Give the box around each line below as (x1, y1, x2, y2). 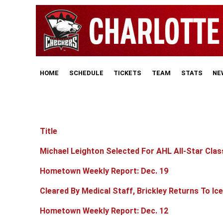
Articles (35, 142, 63, 152)
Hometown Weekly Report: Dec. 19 (40, 166, 168, 176)
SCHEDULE (69, 69, 104, 77)
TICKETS (113, 69, 142, 77)
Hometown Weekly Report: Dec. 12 (40, 206, 168, 216)
